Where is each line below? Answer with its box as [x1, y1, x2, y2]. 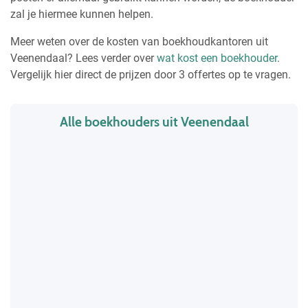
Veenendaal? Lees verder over [10, 51, 157, 65]
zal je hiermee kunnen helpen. [10, 7, 153, 21]
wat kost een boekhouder [157, 51, 277, 65]
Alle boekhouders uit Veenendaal [59, 113, 249, 130]
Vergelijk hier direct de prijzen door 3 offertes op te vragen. [10, 67, 291, 81]
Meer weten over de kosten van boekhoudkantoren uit [10, 34, 268, 48]
